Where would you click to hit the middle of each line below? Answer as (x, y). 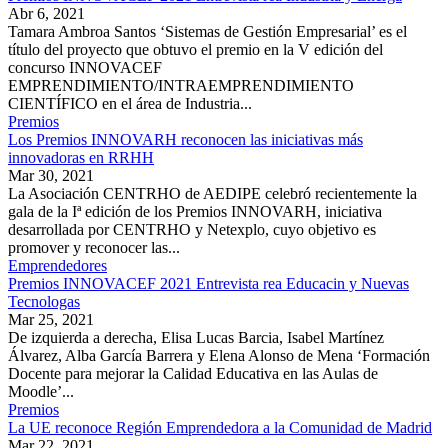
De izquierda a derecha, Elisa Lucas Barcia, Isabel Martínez (196, 338)
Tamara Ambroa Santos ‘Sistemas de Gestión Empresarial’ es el (207, 32)
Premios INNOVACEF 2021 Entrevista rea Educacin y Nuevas (208, 284)
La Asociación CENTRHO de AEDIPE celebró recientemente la (212, 194)
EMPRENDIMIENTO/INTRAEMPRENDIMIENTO (183, 86)
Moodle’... (41, 392)
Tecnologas (44, 302)
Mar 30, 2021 (51, 176)
